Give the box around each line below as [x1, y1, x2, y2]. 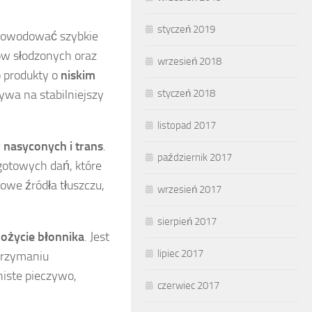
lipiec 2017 [157, 247, 203, 260]
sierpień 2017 [157, 215, 217, 228]
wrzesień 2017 [157, 183, 221, 196]
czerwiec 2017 [157, 279, 219, 292]
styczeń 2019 [157, 23, 215, 36]
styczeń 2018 [157, 87, 215, 100]
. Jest [84, 229, 109, 245]
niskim [61, 68, 95, 84]
